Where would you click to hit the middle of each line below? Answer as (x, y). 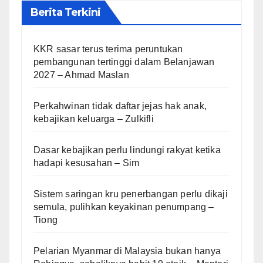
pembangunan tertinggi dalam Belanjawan (124, 62)
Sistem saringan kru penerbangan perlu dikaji (131, 194)
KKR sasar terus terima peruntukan (108, 49)
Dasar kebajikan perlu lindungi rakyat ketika (127, 150)
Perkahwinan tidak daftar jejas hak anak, (120, 106)
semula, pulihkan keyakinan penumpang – (124, 207)
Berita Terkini (66, 12)
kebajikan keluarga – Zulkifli (94, 119)
